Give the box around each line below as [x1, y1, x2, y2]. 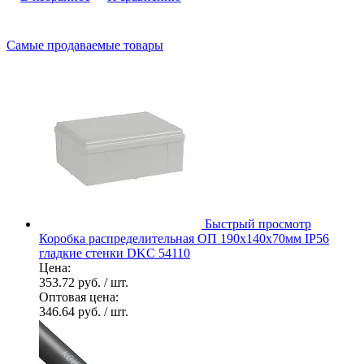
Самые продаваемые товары [6, 37, 163, 52]
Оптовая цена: [39, 289, 119, 304]
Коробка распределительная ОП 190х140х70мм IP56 [39, 231, 329, 245]
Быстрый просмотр [205, 216, 311, 231]
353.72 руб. [39, 275, 104, 289]
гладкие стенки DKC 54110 [39, 245, 190, 260]
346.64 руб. [39, 304, 104, 318]
